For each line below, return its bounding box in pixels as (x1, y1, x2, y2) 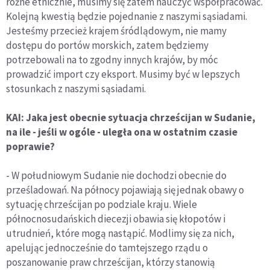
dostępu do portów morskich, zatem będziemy (6, 39, 209, 52)
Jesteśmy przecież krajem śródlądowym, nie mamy (6, 24, 227, 38)
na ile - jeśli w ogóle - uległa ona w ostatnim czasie (6, 125, 237, 139)
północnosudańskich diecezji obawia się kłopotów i (6, 212, 225, 226)
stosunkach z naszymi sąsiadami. (6, 82, 146, 96)
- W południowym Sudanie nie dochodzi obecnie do (6, 169, 227, 183)
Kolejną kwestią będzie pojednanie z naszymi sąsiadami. (6, 10, 247, 24)
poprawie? (6, 140, 55, 154)
